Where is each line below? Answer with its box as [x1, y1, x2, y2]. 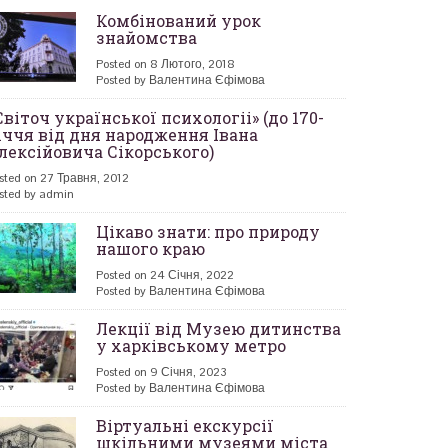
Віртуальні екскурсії [96, 415, 274, 436]
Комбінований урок [96, 10, 261, 31]
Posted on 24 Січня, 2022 [96, 267, 234, 283]
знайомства [96, 27, 197, 48]
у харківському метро [96, 335, 286, 356]
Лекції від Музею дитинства [96, 318, 341, 339]
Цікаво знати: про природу [96, 221, 320, 242]
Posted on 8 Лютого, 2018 [96, 56, 235, 72]
